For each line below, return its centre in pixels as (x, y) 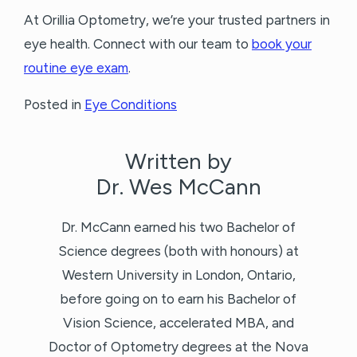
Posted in (54, 105)
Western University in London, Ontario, (178, 275)
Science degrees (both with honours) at (178, 251)
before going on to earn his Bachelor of (178, 299)
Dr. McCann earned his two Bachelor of (178, 228)
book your (282, 44)
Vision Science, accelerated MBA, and (178, 323)
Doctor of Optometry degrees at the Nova (178, 347)
